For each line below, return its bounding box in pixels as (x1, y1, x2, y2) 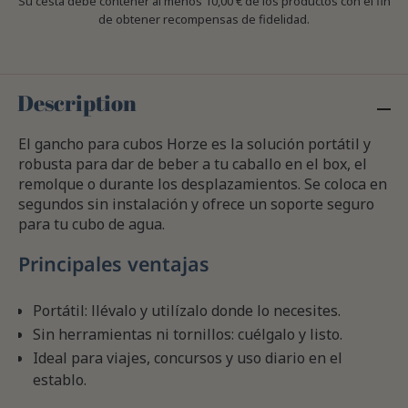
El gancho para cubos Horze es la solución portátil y (18, 134, 371, 155)
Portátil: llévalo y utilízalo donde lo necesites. (33, 301, 341, 321)
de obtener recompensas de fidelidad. (98, 11, 310, 28)
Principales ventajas (18, 250, 209, 278)
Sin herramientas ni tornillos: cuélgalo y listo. (33, 324, 342, 345)
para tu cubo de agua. (18, 214, 165, 235)
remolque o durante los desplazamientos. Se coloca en (18, 174, 387, 195)
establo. (33, 370, 87, 391)
